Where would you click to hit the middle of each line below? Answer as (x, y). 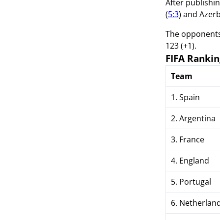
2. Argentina (193, 118)
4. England (190, 161)
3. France (187, 139)
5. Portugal (191, 182)
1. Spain (185, 97)
